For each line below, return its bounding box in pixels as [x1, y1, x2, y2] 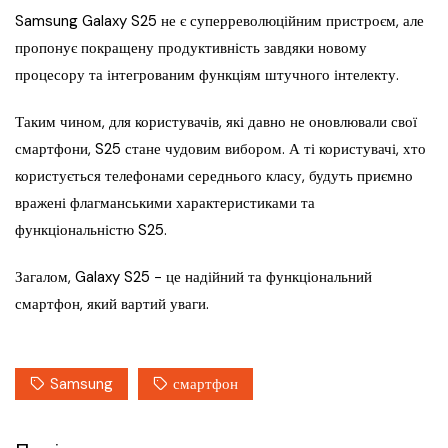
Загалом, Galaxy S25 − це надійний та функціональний [15, 267, 372, 288]
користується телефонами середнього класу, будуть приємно [15, 166, 413, 187]
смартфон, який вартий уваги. [15, 294, 209, 315]
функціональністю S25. [15, 220, 167, 241]
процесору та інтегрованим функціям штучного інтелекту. [15, 65, 399, 86]
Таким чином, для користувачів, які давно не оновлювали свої [15, 112, 417, 133]
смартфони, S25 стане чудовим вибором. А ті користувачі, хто [15, 139, 426, 160]
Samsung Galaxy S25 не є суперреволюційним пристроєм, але [15, 11, 424, 32]
